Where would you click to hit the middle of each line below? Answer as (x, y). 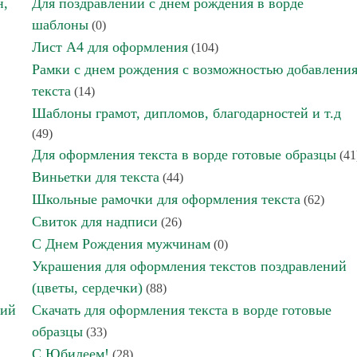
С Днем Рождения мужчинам (121, 244)
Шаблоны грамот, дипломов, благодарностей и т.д (186, 113)
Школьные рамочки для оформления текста (166, 199)
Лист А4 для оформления (110, 47)
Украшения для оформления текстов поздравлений (189, 266)
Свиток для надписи (95, 222)
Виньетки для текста (96, 177)
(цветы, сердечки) (87, 288)
